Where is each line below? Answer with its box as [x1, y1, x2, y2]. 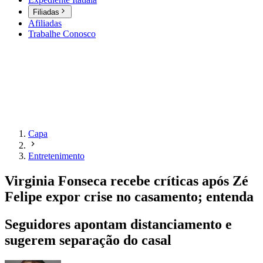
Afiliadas [28, 18, 62, 29]
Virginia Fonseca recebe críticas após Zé [5, 173, 248, 189]
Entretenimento [28, 151, 85, 161]
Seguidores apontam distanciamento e [5, 217, 232, 232]
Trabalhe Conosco [28, 29, 96, 39]
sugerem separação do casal [5, 232, 171, 248]
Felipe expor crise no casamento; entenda [5, 189, 254, 205]
